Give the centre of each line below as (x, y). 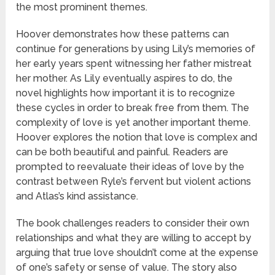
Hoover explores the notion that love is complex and (137, 137)
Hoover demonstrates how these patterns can (123, 34)
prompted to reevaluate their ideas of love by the (130, 167)
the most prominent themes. (82, 7)
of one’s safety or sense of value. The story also (127, 268)
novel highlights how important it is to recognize (126, 93)
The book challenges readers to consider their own (133, 223)
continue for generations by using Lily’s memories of (136, 49)
